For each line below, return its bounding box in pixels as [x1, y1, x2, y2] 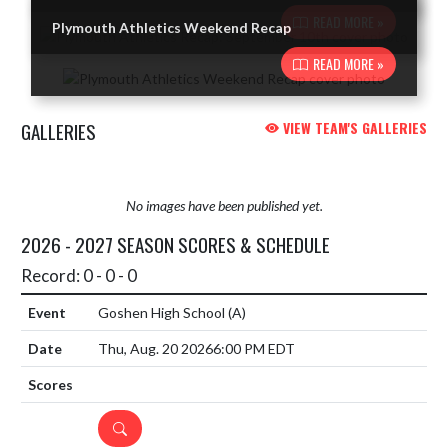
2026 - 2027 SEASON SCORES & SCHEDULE [21, 229, 330, 258]
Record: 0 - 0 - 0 [21, 264, 137, 286]
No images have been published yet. [125, 196, 323, 214]
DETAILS [112, 416, 155, 438]
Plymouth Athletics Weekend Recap [52, 18, 292, 36]
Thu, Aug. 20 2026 [98, 339, 213, 357]
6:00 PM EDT [213, 339, 295, 357]
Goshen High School [98, 303, 228, 321]
